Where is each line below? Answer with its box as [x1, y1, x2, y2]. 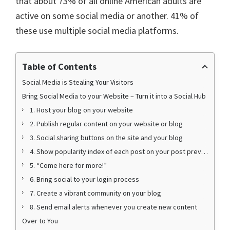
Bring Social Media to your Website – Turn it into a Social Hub [22, 91, 206, 101]
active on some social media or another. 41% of [15, 9, 199, 22]
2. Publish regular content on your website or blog [30, 119, 183, 128]
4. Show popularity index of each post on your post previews [30, 146, 201, 156]
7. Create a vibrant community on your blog [30, 188, 161, 198]
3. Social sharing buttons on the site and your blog [30, 132, 183, 142]
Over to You [22, 216, 58, 225]
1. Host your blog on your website [30, 105, 133, 114]
